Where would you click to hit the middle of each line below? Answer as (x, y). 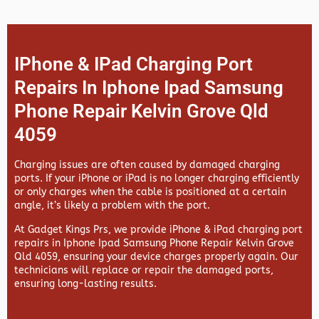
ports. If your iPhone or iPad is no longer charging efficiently (157, 179)
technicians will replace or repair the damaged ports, (144, 271)
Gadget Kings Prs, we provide (99, 230)
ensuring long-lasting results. (85, 284)
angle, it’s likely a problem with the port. (112, 206)
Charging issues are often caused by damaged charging (147, 165)
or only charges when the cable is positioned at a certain (150, 192)
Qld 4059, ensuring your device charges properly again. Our (156, 257)
